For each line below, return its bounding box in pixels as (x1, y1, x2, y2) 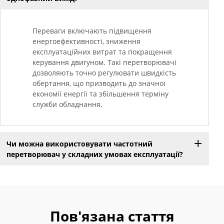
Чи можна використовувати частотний (6, 138, 152, 148)
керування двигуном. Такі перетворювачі (32, 57, 176, 67)
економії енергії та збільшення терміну (32, 89, 168, 99)
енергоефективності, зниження (32, 36, 140, 46)
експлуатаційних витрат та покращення (32, 47, 172, 57)
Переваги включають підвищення (32, 26, 151, 36)
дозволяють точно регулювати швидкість (32, 68, 176, 78)
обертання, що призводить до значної (32, 78, 165, 88)
